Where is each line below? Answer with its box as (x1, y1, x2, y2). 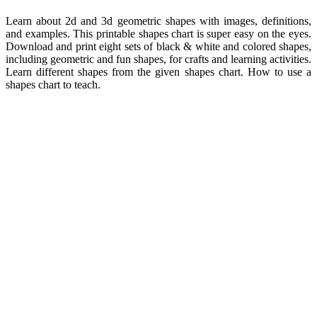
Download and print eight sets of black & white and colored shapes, (6, 40, 311, 53)
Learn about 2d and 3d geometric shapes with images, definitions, (6, 15, 311, 28)
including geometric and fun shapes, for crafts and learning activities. (6, 53, 311, 66)
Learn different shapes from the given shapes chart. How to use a (6, 66, 311, 79)
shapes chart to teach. (6, 79, 100, 91)
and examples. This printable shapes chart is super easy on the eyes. (6, 28, 311, 40)
